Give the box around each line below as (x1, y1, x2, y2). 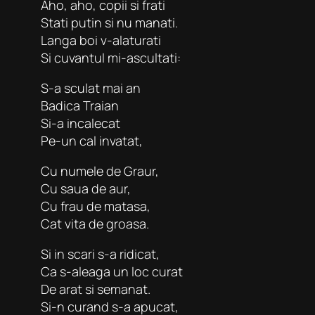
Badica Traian (41, 96, 119, 114)
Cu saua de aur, (41, 179, 131, 197)
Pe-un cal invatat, (41, 131, 143, 149)
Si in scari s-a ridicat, (41, 245, 160, 262)
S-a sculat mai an (41, 79, 141, 96)
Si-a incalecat (41, 114, 120, 131)
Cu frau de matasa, (41, 197, 150, 214)
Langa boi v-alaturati (41, 31, 161, 49)
